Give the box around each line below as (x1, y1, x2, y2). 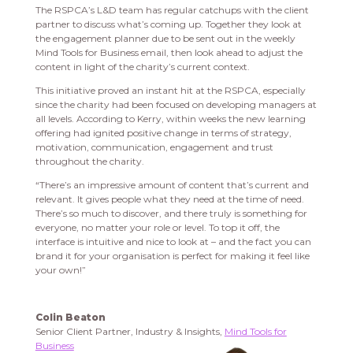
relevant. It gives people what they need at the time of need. (35, 193, 304, 206)
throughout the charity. (35, 155, 144, 168)
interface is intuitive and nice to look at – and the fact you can (35, 236, 311, 248)
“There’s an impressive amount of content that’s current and (35, 179, 309, 191)
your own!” (35, 264, 86, 277)
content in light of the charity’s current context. (35, 61, 250, 73)
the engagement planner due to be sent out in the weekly (35, 32, 295, 45)
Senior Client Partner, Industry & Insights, (35, 325, 225, 338)
